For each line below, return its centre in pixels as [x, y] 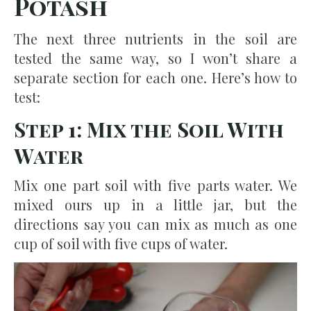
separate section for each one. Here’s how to [155, 77]
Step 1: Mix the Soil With [149, 129]
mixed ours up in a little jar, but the [155, 204]
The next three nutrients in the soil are [155, 38]
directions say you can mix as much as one [155, 224]
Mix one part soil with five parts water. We [155, 185]
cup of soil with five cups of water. [121, 243]
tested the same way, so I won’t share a [155, 58]
